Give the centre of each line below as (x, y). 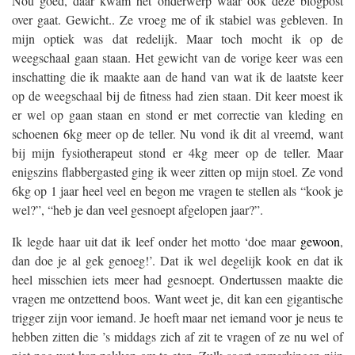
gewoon (320, 242)
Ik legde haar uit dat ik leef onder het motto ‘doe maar (156, 242)
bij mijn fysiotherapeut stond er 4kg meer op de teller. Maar (177, 153)
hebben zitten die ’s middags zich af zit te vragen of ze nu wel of (177, 337)
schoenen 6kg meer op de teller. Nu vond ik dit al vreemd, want (177, 134)
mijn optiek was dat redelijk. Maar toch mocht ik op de (177, 39)
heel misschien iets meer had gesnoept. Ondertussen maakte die (177, 280)
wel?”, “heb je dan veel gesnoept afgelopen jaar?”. (137, 210)
